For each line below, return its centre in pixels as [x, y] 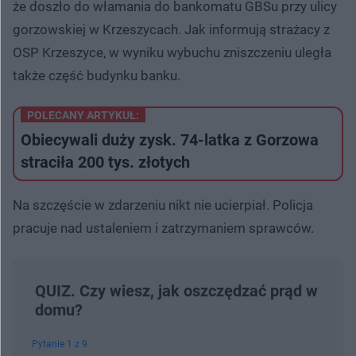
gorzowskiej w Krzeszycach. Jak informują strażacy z [171, 29]
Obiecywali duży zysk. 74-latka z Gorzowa [170, 139]
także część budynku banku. [97, 75]
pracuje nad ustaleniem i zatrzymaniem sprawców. [163, 228]
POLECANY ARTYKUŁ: [83, 115]
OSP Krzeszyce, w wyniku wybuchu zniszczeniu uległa [172, 52]
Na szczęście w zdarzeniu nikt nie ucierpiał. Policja [163, 205]
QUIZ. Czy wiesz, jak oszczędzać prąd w [176, 290]
